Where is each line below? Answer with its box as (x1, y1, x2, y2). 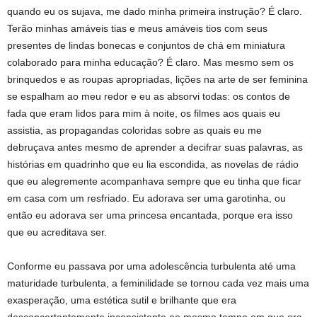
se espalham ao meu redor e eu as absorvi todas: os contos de (7, 91, 290, 103)
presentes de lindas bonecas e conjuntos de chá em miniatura (7, 40, 285, 52)
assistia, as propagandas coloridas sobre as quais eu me (7, 125, 262, 137)
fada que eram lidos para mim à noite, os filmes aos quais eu (7, 108, 280, 120)
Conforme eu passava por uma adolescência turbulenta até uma (7, 260, 296, 272)
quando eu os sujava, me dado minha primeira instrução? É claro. (7, 6, 302, 18)
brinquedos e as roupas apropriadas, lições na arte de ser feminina (7, 74, 308, 86)
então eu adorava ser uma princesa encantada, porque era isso (7, 209, 293, 221)
